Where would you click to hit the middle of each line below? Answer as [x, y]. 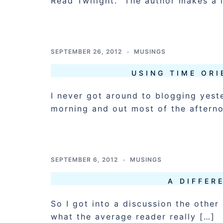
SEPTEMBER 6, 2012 [84, 160]
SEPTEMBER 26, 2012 [86, 52]
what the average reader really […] [133, 217]
